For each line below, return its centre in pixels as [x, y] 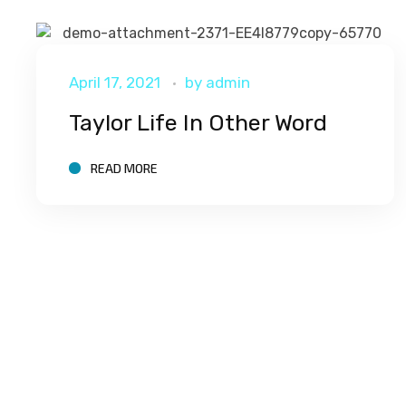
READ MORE [124, 168]
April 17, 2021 [114, 82]
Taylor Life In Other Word [198, 122]
